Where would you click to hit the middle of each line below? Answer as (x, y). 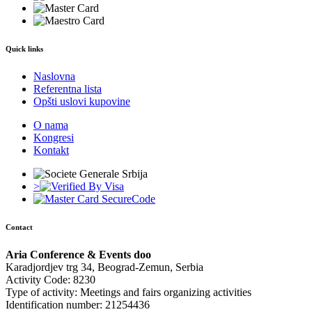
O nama (51, 125)
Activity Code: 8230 (50, 279)
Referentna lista (68, 88)
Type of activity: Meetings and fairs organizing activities (128, 292)
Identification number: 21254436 (78, 304)
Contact (19, 227)
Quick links (24, 48)
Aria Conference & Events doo (78, 254)
